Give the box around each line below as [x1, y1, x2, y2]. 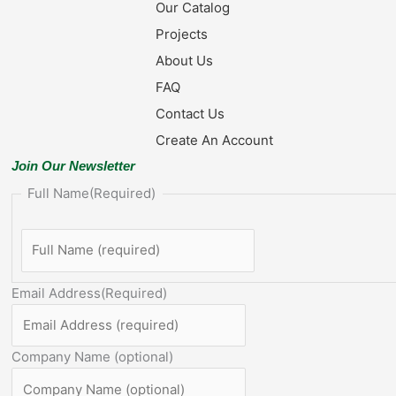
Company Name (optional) [11, 348, 174, 366]
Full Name [27, 185, 90, 202]
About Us [156, 52, 214, 70]
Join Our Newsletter [11, 158, 136, 174]
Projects [156, 26, 209, 43]
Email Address [11, 284, 102, 301]
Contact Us [156, 105, 225, 123]
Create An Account [156, 132, 274, 149]
